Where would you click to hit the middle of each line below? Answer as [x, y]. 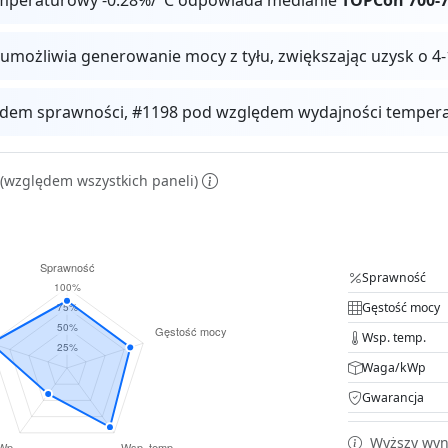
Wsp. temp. [394, 337]
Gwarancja [393, 397]
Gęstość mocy [401, 307]
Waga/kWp [394, 367]
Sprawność [394, 277]
